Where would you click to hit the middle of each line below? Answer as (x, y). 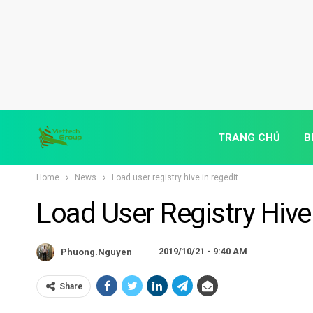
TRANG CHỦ (249, 138)
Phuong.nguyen (96, 252)
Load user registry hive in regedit (175, 177)
